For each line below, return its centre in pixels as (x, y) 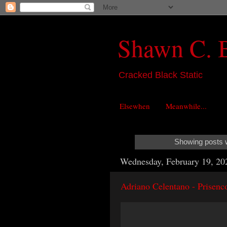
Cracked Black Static (161, 75)
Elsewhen (135, 106)
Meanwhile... (186, 106)
